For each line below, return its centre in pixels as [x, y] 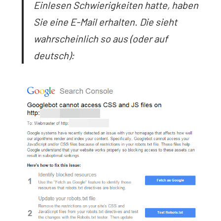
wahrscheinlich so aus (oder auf [101, 38]
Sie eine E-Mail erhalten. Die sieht [105, 21]
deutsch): [54, 55]
